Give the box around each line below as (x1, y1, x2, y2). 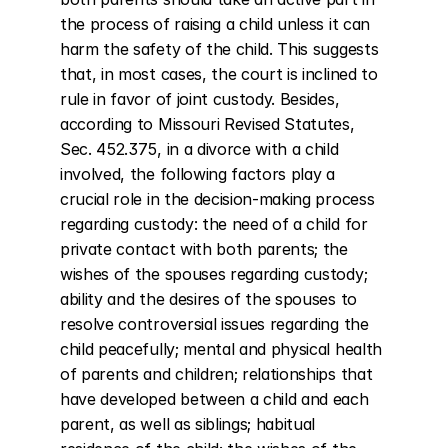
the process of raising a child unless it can (60, 14, 370, 34)
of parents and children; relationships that (60, 364, 373, 384)
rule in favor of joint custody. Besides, (60, 89, 340, 109)
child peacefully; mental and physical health (60, 339, 382, 359)
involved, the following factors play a (60, 164, 335, 184)
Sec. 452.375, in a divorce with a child (60, 139, 339, 159)
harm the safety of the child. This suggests (60, 39, 379, 59)
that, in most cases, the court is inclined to (60, 64, 378, 84)
